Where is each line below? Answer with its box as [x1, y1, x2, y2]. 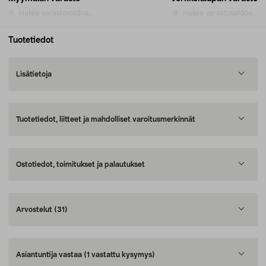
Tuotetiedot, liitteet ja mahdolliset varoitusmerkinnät [16, 116, 195, 123]
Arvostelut [16, 206, 54, 213]
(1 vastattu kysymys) [84, 251, 155, 258]
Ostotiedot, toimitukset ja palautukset [16, 161, 145, 168]
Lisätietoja [16, 71, 52, 78]
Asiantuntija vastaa [16, 251, 84, 258]
